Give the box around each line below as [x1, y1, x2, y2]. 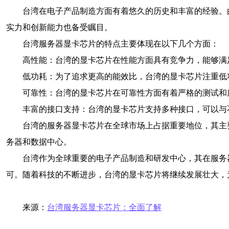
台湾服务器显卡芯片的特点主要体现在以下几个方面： [22, 39, 219, 48]
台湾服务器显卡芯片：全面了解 [47, 203, 162, 212]
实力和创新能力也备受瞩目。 [6, 23, 112, 32]
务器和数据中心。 [6, 138, 72, 146]
